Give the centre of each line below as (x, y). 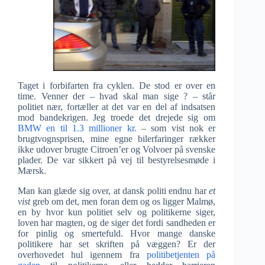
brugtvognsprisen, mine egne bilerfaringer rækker (117, 139)
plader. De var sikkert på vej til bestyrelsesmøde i (117, 160)
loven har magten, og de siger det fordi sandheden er (117, 223)
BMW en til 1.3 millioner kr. (77, 128)
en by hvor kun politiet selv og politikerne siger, (117, 212)
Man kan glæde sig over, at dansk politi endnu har (112, 191)
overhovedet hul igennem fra (82, 255)
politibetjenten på (181, 255)
